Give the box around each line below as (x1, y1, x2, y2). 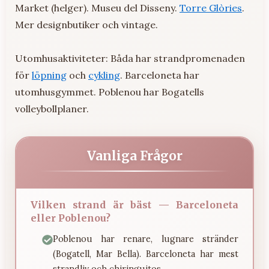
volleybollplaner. (15, 102, 89, 115)
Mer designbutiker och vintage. (15, 18, 158, 31)
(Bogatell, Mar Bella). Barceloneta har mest (52, 248, 238, 259)
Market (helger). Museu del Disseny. (15, 1, 180, 14)
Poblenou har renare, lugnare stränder (52, 233, 238, 244)
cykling (88, 68, 120, 81)
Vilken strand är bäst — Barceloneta (31, 198, 238, 211)
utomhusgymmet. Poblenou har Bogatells (15, 85, 204, 98)
